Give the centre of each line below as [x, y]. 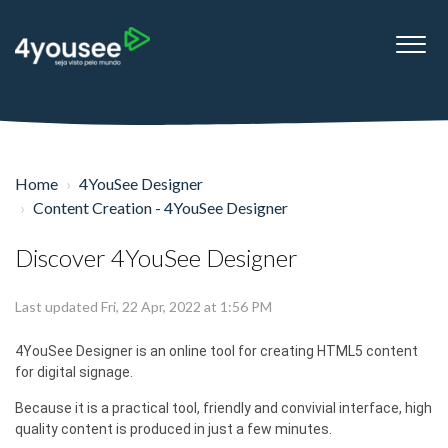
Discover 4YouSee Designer [156, 257]
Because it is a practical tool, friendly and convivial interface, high [223, 407]
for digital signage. [74, 371]
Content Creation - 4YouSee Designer [160, 207]
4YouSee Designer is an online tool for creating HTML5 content [216, 350]
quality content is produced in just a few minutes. [173, 428]
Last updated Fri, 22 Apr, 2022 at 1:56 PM [143, 306]
